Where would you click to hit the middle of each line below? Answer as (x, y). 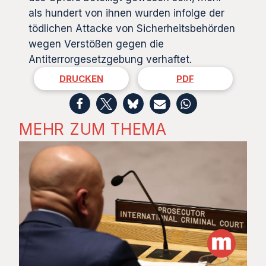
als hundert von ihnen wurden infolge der (126, 13)
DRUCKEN (81, 79)
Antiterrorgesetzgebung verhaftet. (110, 60)
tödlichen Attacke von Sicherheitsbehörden (132, 29)
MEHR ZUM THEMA (93, 129)
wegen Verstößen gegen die (96, 44)
